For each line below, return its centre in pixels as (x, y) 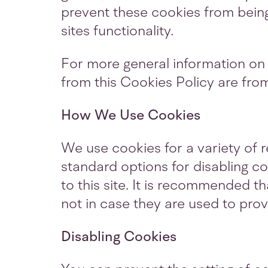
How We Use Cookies (131, 115)
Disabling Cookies (119, 237)
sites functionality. (117, 31)
